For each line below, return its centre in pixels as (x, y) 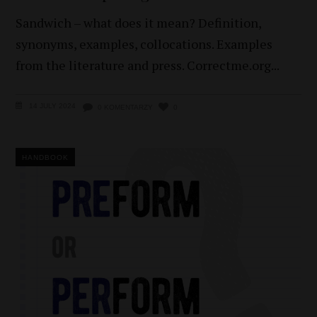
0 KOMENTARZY (126, 108)
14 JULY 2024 (52, 106)
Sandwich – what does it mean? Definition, (139, 23)
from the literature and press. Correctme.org (144, 65)
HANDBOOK (46, 158)
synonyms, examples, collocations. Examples (144, 44)
